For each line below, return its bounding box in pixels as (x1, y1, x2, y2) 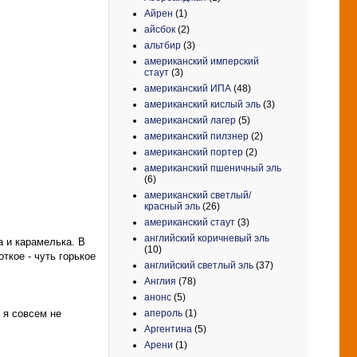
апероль (144, 307, 182, 319)
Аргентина (144, 323, 192, 335)
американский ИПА (144, 82, 231, 94)
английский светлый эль (144, 259, 253, 271)
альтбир (144, 39, 181, 51)
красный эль (144, 200, 200, 212)
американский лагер (144, 114, 236, 126)
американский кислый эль (144, 98, 261, 110)
